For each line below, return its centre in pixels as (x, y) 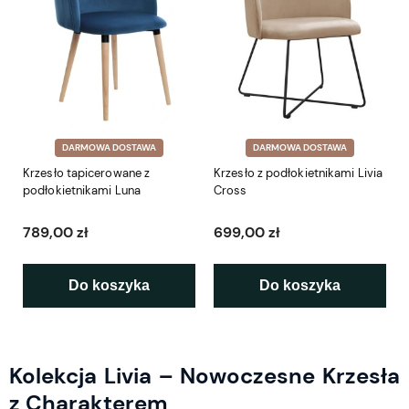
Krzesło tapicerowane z (87, 173)
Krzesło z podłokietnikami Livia (299, 173)
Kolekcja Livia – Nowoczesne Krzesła (204, 375)
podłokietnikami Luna (82, 190)
